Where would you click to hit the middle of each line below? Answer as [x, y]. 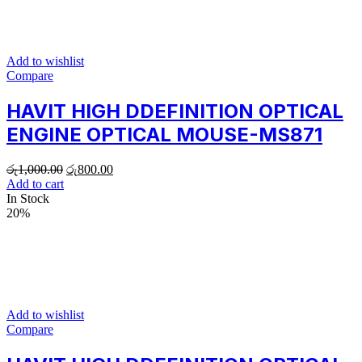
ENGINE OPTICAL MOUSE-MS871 [164, 135]
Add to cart [35, 184]
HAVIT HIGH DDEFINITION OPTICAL [175, 112]
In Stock [28, 199]
